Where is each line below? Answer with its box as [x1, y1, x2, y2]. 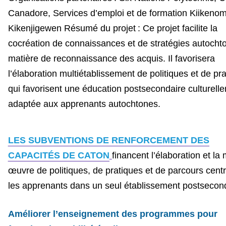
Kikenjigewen [8, 23, 62, 33]
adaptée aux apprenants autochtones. [8, 98, 160, 109]
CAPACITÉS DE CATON [8, 150, 109, 160]
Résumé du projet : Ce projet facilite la [64, 23, 217, 33]
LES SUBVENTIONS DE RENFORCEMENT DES [8, 135, 209, 145]
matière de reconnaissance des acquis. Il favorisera [8, 53, 215, 64]
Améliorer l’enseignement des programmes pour [8, 208, 217, 219]
